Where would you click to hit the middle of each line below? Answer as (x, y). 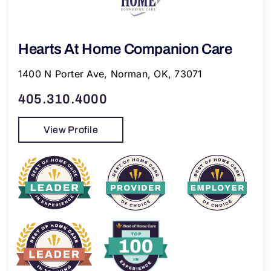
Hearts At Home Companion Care (125, 49)
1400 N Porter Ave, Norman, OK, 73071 (110, 73)
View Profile (70, 129)
